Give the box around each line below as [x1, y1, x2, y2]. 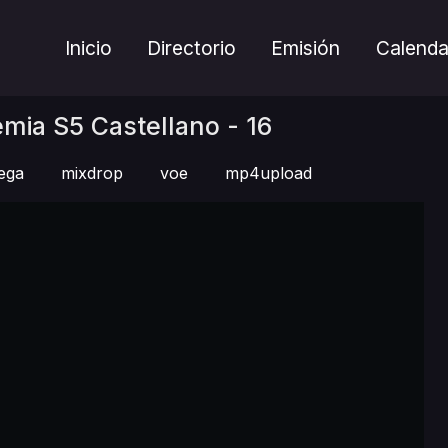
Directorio [147, 36, 237, 60]
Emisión [271, 36, 341, 60]
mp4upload [225, 163, 312, 183]
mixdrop [61, 163, 123, 183]
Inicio [65, 36, 113, 60]
